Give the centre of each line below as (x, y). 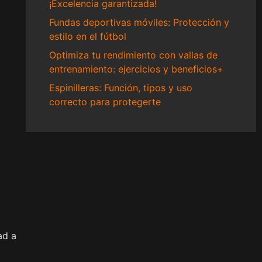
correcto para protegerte (105, 102)
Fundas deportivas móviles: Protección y (139, 22)
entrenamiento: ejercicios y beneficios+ (136, 69)
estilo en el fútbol (87, 36)
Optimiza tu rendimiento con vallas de (133, 55)
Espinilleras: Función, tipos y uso (120, 88)
